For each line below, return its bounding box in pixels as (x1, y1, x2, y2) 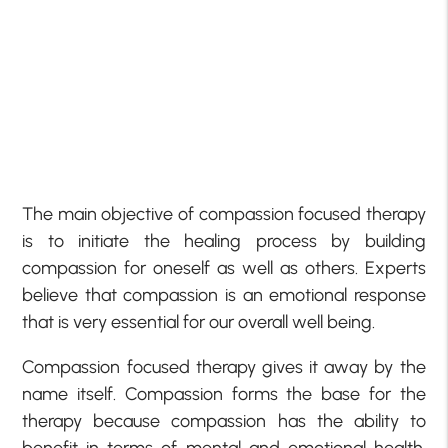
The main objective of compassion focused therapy (22, 202, 426, 225)
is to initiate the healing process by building (22, 229, 426, 252)
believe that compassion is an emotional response (22, 283, 426, 306)
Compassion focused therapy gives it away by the (22, 355, 426, 378)
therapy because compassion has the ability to (22, 409, 426, 432)
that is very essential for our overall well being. (22, 310, 376, 333)
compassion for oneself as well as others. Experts (22, 256, 426, 279)
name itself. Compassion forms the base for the (22, 382, 426, 405)
